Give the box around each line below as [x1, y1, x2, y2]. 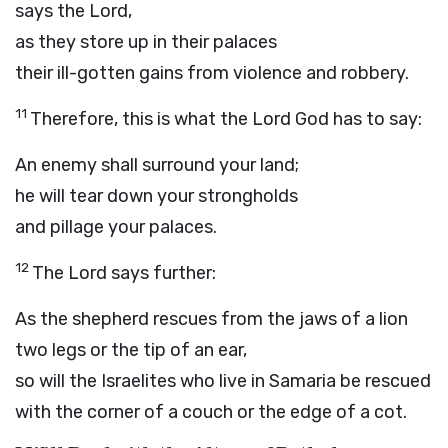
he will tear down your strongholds [15, 185, 298, 207]
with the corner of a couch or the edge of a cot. [15, 401, 407, 423]
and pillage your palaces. [15, 216, 217, 238]
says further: [107, 262, 216, 284]
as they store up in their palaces [15, 31, 277, 53]
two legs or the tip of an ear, [15, 339, 247, 361]
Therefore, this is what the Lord [30, 108, 295, 130]
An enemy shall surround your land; [15, 154, 299, 176]
